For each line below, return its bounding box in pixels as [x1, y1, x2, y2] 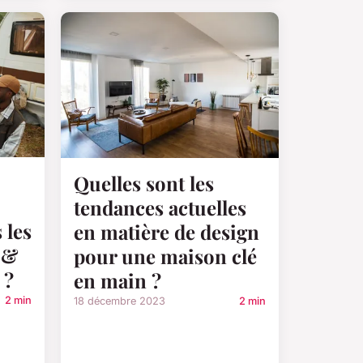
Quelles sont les [74, 169, 214, 196]
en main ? [74, 267, 161, 293]
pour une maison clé [74, 242, 257, 269]
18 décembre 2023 [74, 294, 165, 307]
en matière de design [74, 218, 259, 245]
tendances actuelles [74, 194, 246, 220]
